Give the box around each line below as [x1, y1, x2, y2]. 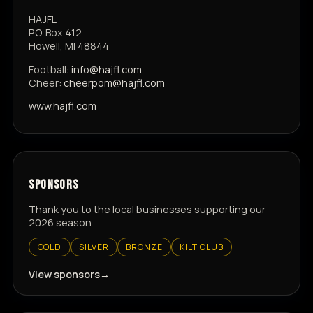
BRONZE [125, 240, 163, 253]
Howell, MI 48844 [29, 39, 110, 53]
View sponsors [29, 267, 101, 281]
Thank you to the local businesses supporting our [29, 202, 266, 216]
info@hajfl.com [71, 62, 143, 76]
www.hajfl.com [29, 99, 97, 113]
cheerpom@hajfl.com [64, 75, 166, 89]
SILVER [78, 240, 109, 253]
